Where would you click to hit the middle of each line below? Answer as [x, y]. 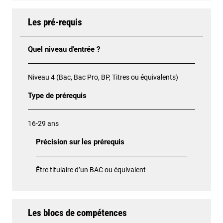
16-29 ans [43, 124]
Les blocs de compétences [77, 213]
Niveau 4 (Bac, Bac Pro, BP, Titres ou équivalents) [103, 77]
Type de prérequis [57, 96]
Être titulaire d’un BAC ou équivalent [91, 170]
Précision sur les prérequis [80, 142]
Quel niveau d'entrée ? [64, 50]
